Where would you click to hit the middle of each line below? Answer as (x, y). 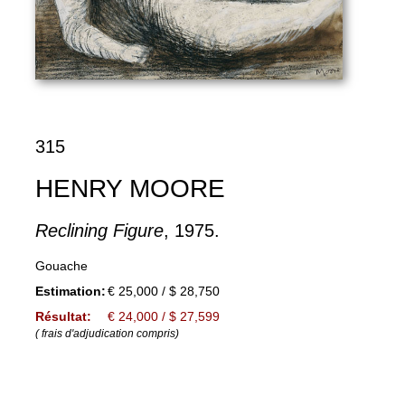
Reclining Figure (99, 230)
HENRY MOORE (130, 188)
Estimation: (70, 291)
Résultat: (63, 316)
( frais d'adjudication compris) (107, 333)
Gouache (61, 265)
